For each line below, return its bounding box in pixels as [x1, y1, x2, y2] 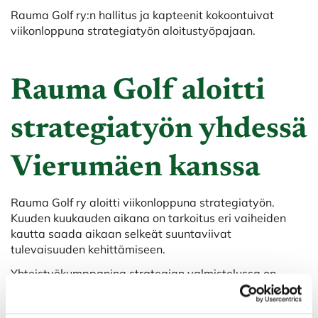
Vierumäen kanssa [11, 153, 260, 183]
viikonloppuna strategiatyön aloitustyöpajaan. [11, 23, 256, 38]
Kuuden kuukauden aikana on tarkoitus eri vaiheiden [11, 210, 286, 225]
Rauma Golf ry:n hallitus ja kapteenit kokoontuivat [11, 8, 274, 23]
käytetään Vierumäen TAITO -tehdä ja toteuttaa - [11, 297, 274, 312]
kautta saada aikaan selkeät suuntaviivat [11, 226, 231, 241]
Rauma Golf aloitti [11, 76, 265, 106]
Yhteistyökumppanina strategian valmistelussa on [11, 266, 276, 281]
